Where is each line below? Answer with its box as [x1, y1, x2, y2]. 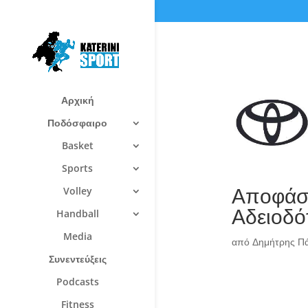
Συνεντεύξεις [48, 252, 107, 265]
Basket [61, 138, 93, 152]
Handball [56, 206, 99, 220]
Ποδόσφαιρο [47, 115, 107, 129]
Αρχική [60, 93, 94, 107]
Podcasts [56, 274, 99, 288]
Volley [63, 184, 92, 197]
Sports [62, 161, 93, 175]
